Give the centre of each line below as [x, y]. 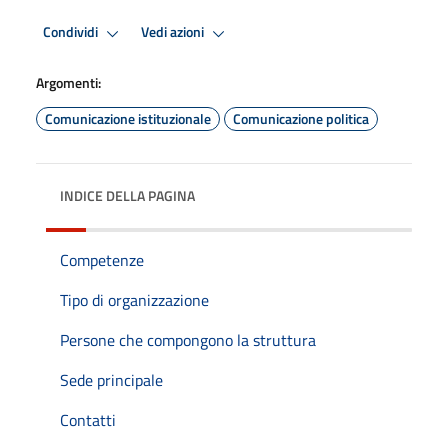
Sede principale [111, 379]
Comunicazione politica [301, 118]
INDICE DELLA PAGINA [127, 195]
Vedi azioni [174, 32]
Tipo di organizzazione [134, 299]
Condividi [72, 32]
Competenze [102, 259]
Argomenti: [68, 82]
